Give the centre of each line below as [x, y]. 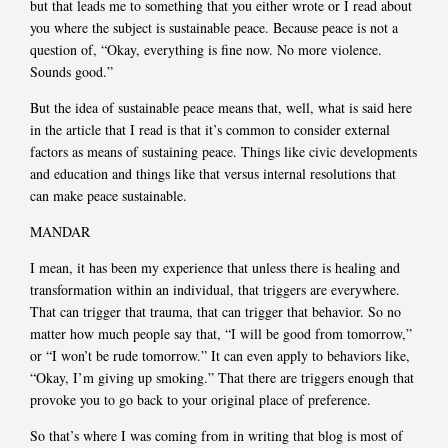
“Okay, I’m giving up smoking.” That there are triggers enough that [222, 378]
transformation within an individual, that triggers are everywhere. [215, 290]
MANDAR [60, 232]
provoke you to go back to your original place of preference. [200, 400]
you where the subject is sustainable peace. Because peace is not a [214, 28]
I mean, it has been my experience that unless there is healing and [215, 268]
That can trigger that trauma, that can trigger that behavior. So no [215, 312]
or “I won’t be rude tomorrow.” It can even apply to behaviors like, [220, 356]
